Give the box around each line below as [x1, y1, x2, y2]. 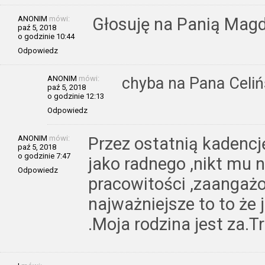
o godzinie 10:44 [18, 31, 75, 41]
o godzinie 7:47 [18, 151, 70, 160]
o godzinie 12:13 [47, 91, 104, 101]
